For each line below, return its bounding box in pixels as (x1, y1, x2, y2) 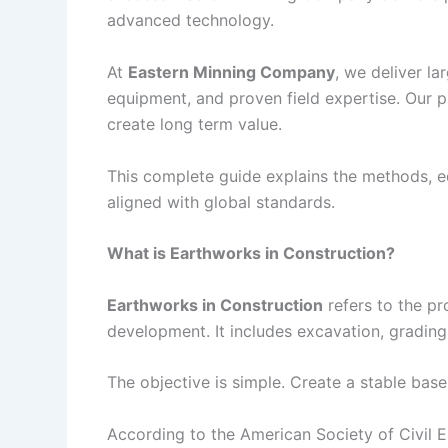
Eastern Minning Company (128, 61, 335, 82)
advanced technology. (107, 10, 274, 31)
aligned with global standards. (107, 191, 335, 212)
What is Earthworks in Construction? (107, 243, 395, 264)
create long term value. (107, 113, 282, 134)
